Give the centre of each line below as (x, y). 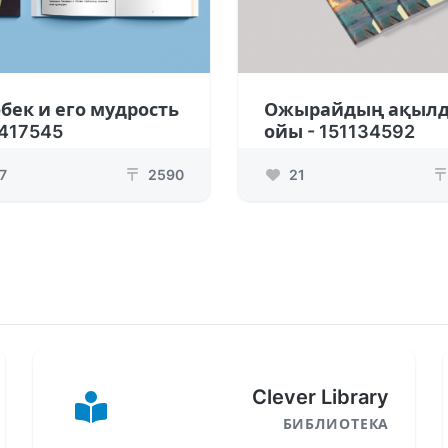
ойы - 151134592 (339, 132)
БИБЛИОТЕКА (336, 424)
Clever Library (321, 397)
